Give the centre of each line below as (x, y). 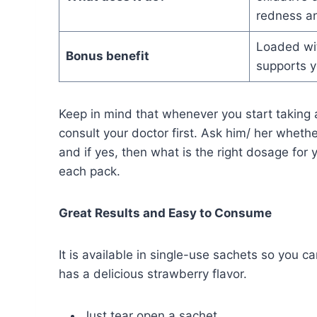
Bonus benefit (109, 56)
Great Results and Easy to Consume (167, 213)
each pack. (91, 172)
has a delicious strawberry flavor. (155, 274)
